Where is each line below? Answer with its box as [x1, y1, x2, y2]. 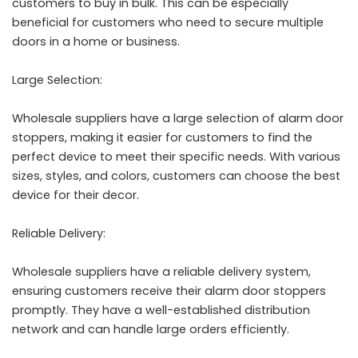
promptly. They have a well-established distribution [12, 302, 310, 318]
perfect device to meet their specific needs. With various [12, 149, 340, 165]
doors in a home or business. [12, 34, 180, 50]
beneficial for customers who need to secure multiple [12, 14, 324, 30]
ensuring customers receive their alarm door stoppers [12, 283, 326, 299]
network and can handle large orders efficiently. [12, 321, 289, 337]
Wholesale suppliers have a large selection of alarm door [12, 110, 344, 126]
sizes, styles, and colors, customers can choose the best [12, 168, 340, 184]
